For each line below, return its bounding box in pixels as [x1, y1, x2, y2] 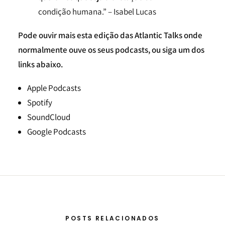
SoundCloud [27, 111, 70, 123]
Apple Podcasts [27, 82, 81, 93]
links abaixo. [18, 59, 63, 70]
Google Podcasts [27, 126, 86, 137]
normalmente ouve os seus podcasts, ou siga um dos [18, 44, 204, 55]
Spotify [27, 97, 52, 108]
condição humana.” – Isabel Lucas [38, 6, 156, 17]
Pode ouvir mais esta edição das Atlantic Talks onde [18, 30, 202, 41]
